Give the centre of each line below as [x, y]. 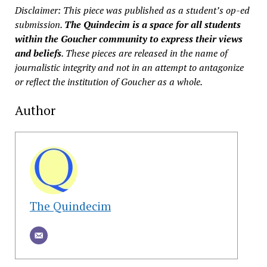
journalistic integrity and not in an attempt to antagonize [129, 67]
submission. [39, 24]
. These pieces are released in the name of [144, 53]
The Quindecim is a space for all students [152, 24]
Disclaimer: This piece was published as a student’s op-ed [132, 10]
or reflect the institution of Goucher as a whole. [108, 81]
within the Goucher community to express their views [128, 38]
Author [35, 110]
